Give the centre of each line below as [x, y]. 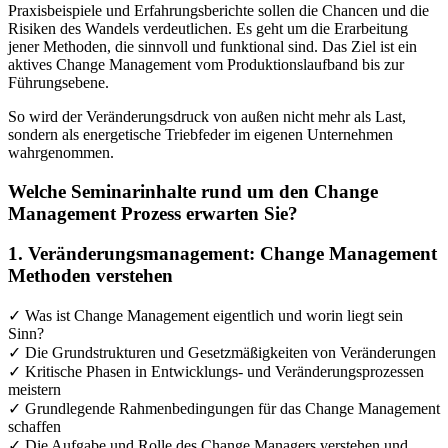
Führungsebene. [58, 83]
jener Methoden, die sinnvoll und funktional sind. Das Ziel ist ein [212, 47]
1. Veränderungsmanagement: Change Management [222, 254]
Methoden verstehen [90, 276]
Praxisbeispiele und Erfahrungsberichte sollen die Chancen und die [218, 11]
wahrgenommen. [61, 153]
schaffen [34, 427]
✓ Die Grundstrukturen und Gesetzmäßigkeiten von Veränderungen [222, 353]
